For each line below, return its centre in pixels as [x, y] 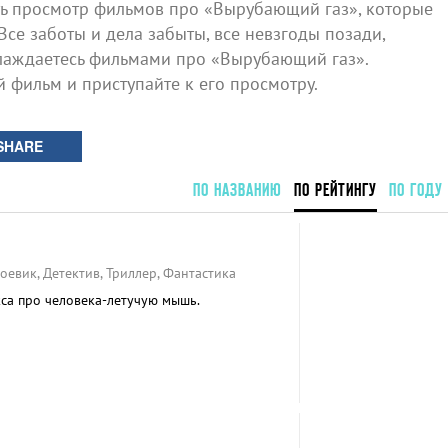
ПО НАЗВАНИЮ [237, 189]
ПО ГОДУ [415, 189]
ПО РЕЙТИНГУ [335, 189]
